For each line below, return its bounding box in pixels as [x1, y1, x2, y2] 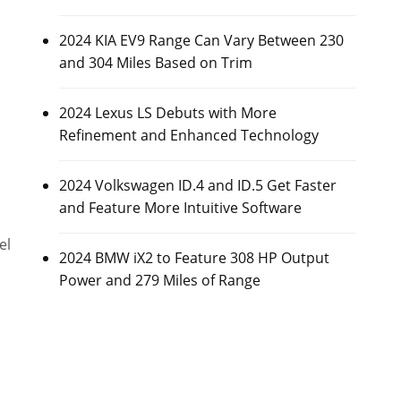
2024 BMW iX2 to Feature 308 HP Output [58, 248, 329, 268]
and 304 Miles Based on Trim [58, 53, 252, 73]
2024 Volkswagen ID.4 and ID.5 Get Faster [58, 175, 337, 195]
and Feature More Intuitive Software [58, 198, 302, 218]
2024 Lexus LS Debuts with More [58, 103, 277, 123]
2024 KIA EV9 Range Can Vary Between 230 [58, 30, 344, 50]
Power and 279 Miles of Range [58, 270, 260, 290]
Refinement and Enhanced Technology [58, 125, 319, 145]
